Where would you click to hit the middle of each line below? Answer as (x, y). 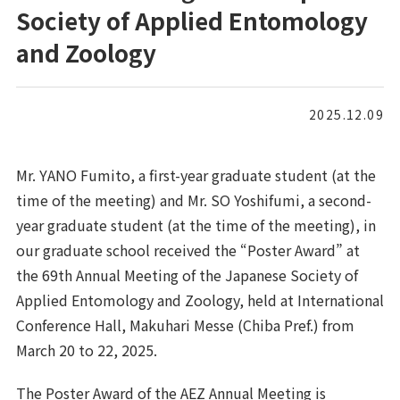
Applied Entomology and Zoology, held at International (200, 300)
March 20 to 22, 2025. (86, 350)
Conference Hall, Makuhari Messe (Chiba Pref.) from (185, 325)
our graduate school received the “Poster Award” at (187, 250)
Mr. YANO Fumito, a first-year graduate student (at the (196, 175)
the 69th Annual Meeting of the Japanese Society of (187, 275)
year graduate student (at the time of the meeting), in (196, 225)
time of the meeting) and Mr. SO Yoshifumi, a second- (193, 200)
